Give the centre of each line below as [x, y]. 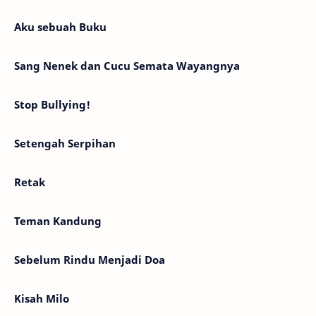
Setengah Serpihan [65, 144]
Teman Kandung [58, 221]
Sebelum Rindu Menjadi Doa [90, 260]
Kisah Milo [42, 299]
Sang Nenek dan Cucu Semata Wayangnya [127, 66]
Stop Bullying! [52, 105]
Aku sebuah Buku [60, 27]
